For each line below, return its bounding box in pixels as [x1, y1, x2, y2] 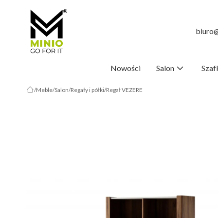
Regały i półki [70, 86, 104, 93]
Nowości [110, 63, 141, 73]
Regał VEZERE [106, 86, 143, 93]
